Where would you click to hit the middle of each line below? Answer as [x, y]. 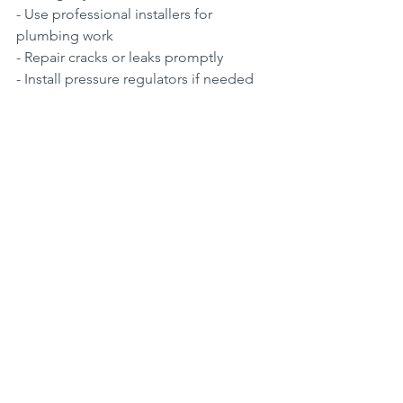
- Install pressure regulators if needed [135, 78]
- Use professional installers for [116, 13]
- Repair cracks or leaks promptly [123, 57]
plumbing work [68, 35]
